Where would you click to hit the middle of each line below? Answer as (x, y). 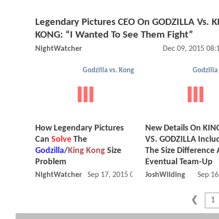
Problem (51, 162)
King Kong (87, 151)
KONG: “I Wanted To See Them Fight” (114, 35)
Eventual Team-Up (179, 162)
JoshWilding (165, 175)
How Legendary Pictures (79, 129)
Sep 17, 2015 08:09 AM (124, 175)
